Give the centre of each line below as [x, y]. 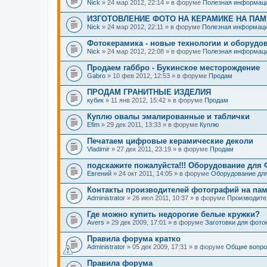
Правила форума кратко [134, 238]
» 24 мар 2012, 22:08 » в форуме [151, 51]
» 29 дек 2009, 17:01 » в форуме [155, 222]
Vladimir [98, 149]
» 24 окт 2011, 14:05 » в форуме [161, 173]
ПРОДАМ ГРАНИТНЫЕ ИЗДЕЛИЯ [149, 92]
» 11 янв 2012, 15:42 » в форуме [154, 100]
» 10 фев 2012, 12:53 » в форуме [157, 75]
